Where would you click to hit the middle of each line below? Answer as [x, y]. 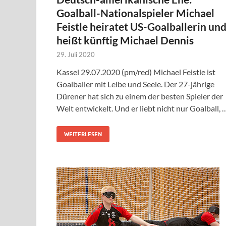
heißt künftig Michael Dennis [125, 40]
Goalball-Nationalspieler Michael [135, 13]
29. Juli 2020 [76, 55]
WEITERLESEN [83, 134]
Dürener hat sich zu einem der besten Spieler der [140, 96]
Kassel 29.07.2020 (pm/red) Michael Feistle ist [136, 72]
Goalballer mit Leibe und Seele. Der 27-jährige [135, 84]
